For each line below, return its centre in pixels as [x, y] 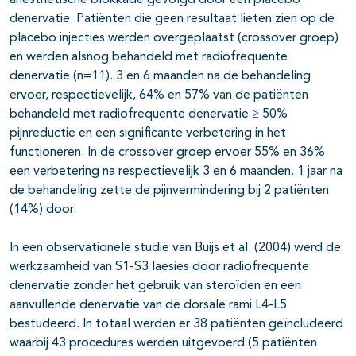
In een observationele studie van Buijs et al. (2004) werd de [175, 248]
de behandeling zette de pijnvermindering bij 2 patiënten [169, 191]
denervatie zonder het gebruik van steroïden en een [155, 286]
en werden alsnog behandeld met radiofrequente [149, 58]
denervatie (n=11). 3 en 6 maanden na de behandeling [160, 77]
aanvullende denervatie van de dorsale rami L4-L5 [148, 306]
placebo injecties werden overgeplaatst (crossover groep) [174, 39]
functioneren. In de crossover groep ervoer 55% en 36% [167, 153]
